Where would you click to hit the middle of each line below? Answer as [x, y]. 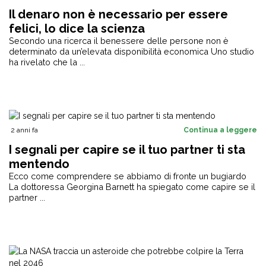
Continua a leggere [220, 130]
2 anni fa [24, 130]
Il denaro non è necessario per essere [118, 14]
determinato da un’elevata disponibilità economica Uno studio [132, 51]
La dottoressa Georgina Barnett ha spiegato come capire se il [132, 187]
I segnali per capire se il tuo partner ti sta [127, 150]
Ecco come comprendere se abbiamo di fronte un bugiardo [128, 176]
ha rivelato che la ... [47, 62]
